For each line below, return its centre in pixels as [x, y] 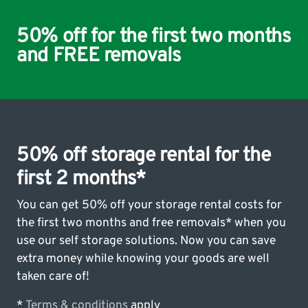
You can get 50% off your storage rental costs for [149, 205]
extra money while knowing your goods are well [143, 258]
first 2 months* [81, 179]
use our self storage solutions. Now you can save [146, 241]
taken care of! [53, 276]
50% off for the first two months [154, 37]
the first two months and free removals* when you [151, 223]
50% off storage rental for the [144, 156]
